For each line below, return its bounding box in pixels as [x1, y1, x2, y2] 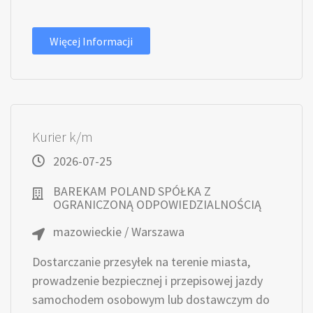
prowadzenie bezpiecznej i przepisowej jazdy [32, 272, 263, 289]
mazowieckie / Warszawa [53, 224, 184, 240]
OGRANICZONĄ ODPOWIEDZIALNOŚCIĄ [53, 196, 261, 212]
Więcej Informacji [50, 34, 133, 48]
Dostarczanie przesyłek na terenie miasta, [32, 254, 250, 270]
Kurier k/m [32, 128, 93, 145]
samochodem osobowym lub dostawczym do [32, 291, 270, 307]
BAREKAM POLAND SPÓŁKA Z [53, 183, 211, 199]
